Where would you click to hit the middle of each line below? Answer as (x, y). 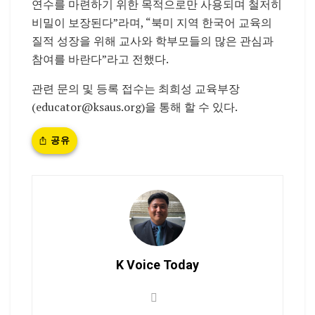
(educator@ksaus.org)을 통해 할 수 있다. (135, 107)
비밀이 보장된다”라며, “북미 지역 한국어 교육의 (152, 22)
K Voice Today (157, 264)
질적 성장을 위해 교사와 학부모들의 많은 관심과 (153, 40)
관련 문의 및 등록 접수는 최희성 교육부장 (136, 88)
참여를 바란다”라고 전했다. (100, 59)
